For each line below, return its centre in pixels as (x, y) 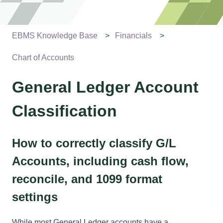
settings (35, 197)
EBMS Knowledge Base (55, 35)
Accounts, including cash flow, (100, 161)
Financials (134, 35)
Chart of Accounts (43, 58)
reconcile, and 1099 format (87, 179)
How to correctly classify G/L (94, 143)
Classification (64, 111)
